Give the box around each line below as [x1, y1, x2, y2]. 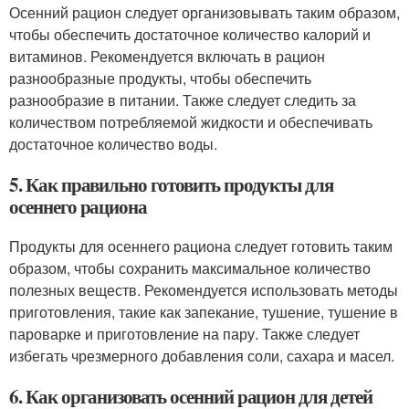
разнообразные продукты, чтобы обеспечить [9, 68, 311, 89]
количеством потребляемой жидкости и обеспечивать [9, 111, 372, 132]
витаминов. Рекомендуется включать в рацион [9, 46, 325, 67]
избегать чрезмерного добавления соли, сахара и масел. [9, 345, 394, 366]
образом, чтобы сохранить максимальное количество [9, 257, 371, 278]
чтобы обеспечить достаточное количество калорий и [9, 24, 371, 45]
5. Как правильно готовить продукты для [9, 171, 334, 198]
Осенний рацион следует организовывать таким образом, [9, 2, 400, 23]
